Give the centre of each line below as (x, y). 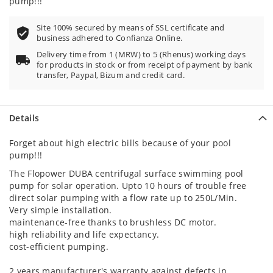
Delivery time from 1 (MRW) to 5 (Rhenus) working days (141, 55)
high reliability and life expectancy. (84, 234)
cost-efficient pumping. (59, 246)
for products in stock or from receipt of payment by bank (145, 65)
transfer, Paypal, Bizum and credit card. (111, 75)
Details (24, 118)
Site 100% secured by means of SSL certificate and (131, 28)
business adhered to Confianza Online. (110, 38)
